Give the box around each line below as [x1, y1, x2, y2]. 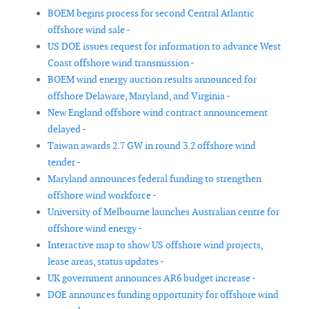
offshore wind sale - [48, 23, 130, 37]
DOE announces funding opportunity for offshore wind [48, 288, 279, 301]
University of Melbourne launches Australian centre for [48, 206, 279, 219]
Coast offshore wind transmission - [48, 57, 195, 70]
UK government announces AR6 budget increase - [48, 272, 256, 285]
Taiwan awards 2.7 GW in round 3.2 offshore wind [48, 139, 256, 152]
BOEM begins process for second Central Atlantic [48, 7, 255, 20]
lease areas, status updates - [48, 255, 164, 268]
